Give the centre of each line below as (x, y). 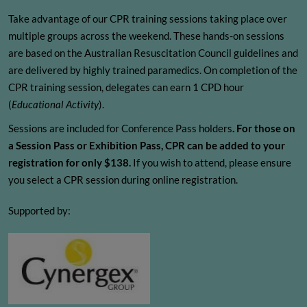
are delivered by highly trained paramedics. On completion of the (153, 70)
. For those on (264, 128)
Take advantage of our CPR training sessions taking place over (148, 19)
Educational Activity (55, 105)
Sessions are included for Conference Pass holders (120, 128)
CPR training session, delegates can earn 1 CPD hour (126, 87)
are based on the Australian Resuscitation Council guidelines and (153, 53)
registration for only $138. (71, 163)
